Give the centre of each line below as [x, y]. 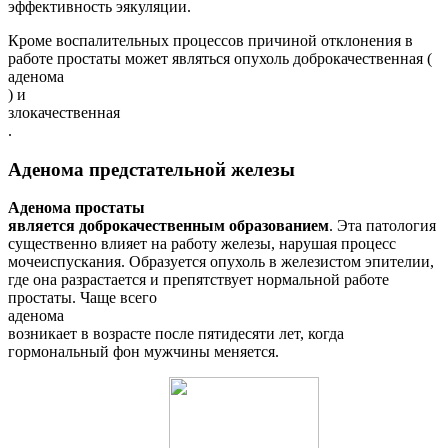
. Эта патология [382, 226]
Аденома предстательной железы [151, 169]
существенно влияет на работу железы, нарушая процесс [202, 244]
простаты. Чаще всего [82, 298]
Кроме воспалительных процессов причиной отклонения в [210, 40]
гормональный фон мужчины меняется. [143, 352]
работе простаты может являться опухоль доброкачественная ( [220, 58]
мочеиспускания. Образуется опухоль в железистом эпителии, [221, 262]
